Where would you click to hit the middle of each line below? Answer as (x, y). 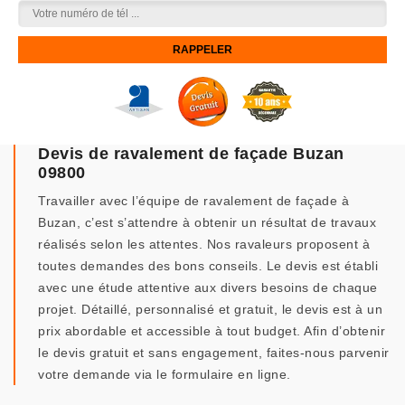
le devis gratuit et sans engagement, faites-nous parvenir (214, 353)
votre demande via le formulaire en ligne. (165, 374)
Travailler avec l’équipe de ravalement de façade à (193, 201)
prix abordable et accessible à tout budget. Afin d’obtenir (212, 331)
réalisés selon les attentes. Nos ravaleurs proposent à (204, 244)
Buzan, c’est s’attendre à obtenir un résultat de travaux (207, 222)
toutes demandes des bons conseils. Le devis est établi (208, 266)
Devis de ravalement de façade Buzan (191, 154)
